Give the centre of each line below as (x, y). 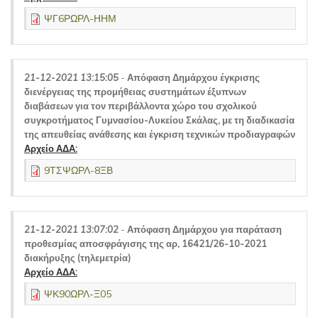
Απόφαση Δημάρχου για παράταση (204, 229)
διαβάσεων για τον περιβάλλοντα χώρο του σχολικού (141, 106)
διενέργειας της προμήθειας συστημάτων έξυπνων (135, 92)
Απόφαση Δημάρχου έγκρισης (193, 77)
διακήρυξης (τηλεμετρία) (77, 258)
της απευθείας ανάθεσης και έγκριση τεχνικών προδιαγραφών (160, 134)
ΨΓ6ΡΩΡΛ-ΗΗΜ (80, 18)
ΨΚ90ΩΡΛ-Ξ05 (78, 294)
